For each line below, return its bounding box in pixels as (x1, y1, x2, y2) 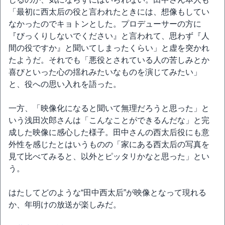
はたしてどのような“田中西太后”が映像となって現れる (9, 188, 206, 197)
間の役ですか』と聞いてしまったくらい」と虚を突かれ (9, 44, 209, 52)
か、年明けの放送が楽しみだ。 (9, 200, 121, 209)
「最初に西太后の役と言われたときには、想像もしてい (9, 8, 209, 16)
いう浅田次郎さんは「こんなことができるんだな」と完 (9, 116, 209, 125)
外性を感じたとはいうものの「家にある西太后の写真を (9, 140, 209, 149)
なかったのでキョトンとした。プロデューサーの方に (9, 20, 201, 28)
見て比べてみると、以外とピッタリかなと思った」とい (9, 152, 209, 161)
